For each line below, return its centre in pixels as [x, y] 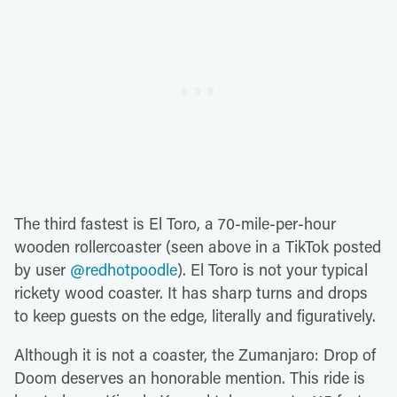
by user [42, 269]
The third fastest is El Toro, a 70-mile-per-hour [175, 223]
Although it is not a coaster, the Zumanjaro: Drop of [195, 354]
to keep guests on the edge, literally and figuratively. [195, 315]
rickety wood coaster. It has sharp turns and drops [191, 292]
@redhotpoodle [124, 269]
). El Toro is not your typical [272, 269]
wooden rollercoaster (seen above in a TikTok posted [198, 246]
